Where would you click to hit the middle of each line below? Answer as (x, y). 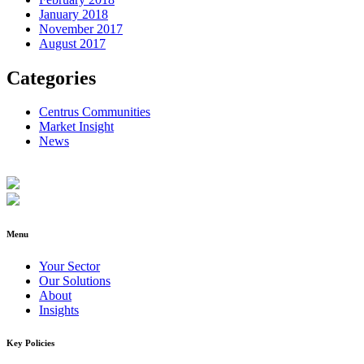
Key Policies (30, 343)
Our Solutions (75, 281)
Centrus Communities (95, 112)
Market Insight (76, 127)
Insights (59, 310)
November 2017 (81, 28)
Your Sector (69, 266)
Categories (51, 78)
